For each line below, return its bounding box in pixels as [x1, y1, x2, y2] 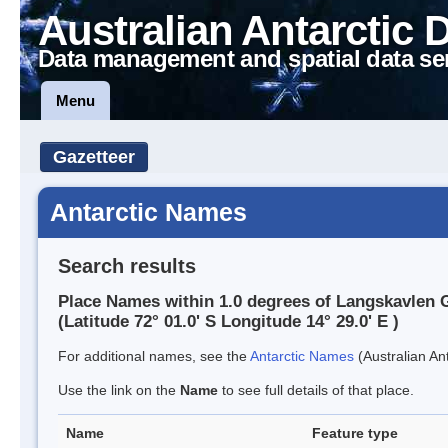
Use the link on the [58, 382, 180, 399]
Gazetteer [53, 147, 135, 167]
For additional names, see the [58, 348, 250, 365]
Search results [58, 254, 196, 277]
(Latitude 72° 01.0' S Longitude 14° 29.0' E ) [58, 312, 399, 332]
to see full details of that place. [218, 382, 414, 399]
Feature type [312, 425, 398, 442]
